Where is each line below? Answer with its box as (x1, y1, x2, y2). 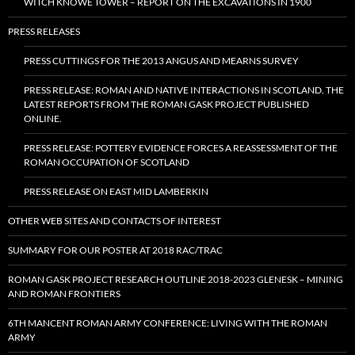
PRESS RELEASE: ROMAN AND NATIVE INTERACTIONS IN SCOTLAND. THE (24, 84, 344, 97)
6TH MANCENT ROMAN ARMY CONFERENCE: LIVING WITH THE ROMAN (8, 317, 327, 330)
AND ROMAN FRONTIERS (8, 288, 120, 300)
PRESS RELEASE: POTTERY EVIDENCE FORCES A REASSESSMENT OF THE (24, 142, 338, 155)
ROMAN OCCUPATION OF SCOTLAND (24, 156, 189, 169)
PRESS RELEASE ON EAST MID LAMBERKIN (24, 185, 208, 198)
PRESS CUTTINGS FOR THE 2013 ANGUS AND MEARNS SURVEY (24, 55, 299, 67)
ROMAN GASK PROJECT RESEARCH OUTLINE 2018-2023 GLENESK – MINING (8, 273, 343, 286)
